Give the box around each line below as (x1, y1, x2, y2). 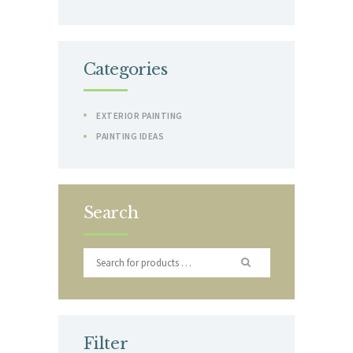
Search (83, 203, 139, 223)
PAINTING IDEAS (96, 131, 164, 143)
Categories (83, 58, 168, 79)
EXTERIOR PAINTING (96, 110, 183, 121)
